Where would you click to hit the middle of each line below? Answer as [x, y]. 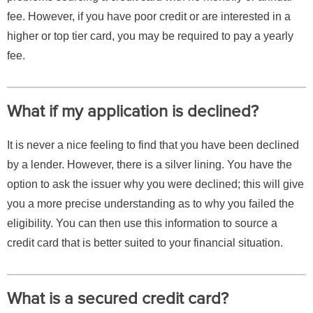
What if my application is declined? [133, 112]
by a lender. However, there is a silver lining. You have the [150, 165]
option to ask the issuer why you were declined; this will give [155, 184]
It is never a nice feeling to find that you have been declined [153, 145]
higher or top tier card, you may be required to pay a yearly [150, 36]
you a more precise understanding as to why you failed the [151, 204]
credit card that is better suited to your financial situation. [145, 243]
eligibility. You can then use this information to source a [142, 224]
